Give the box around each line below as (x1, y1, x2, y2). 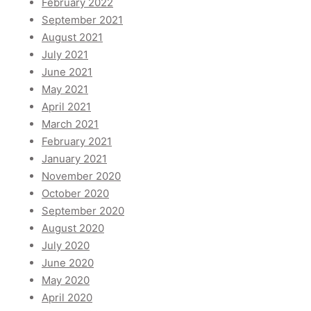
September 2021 (42, 13, 123, 27)
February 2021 (42, 135, 112, 149)
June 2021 (42, 65, 92, 79)
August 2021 (42, 31, 103, 44)
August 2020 (42, 221, 104, 235)
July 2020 (42, 239, 90, 253)
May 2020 (42, 274, 90, 287)
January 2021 (42, 152, 107, 166)
